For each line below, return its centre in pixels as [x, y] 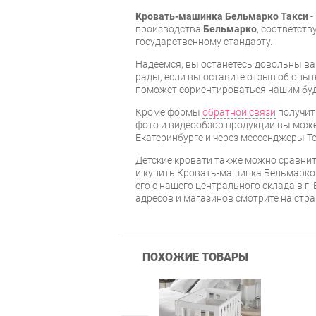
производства [169, 29]
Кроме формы [169, 112]
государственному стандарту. [204, 41]
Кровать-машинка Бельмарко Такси [222, 16]
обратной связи [239, 112]
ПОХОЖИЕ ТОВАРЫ [195, 257]
